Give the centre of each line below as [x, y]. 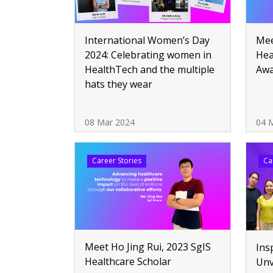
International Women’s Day [147, 41]
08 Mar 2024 [110, 122]
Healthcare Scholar [128, 262]
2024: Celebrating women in [148, 55]
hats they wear [119, 84]
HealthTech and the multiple [150, 70]
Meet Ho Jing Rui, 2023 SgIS [148, 247]
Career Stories [116, 161]
